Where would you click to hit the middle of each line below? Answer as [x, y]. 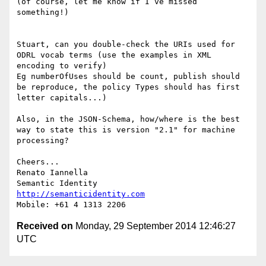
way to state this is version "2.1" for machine [126, 130]
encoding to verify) [62, 66]
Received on [45, 226]
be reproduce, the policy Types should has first [128, 87]
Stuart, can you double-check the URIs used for [126, 45]
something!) [43, 12]
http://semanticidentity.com [81, 194]
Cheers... [38, 162]
